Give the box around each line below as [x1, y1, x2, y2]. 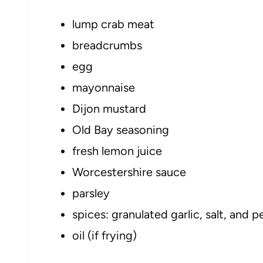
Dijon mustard [72, 101, 146, 116]
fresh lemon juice [72, 143, 162, 158]
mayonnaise [72, 80, 135, 95]
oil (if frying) [72, 228, 137, 242]
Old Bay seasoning [72, 122, 169, 137]
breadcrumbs [72, 38, 142, 52]
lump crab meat [72, 16, 154, 31]
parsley [72, 186, 110, 200]
